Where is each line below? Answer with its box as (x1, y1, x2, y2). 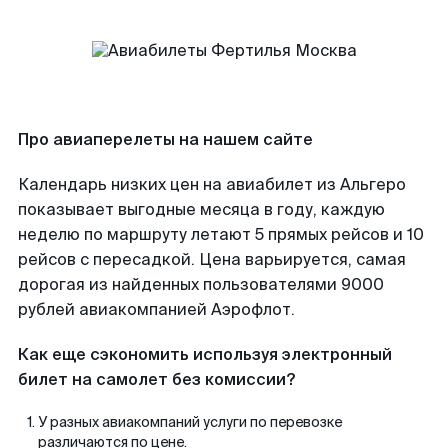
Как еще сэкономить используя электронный (18, 344, 392, 365)
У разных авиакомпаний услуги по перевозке (38, 413, 342, 431)
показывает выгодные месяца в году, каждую (18, 199, 385, 220)
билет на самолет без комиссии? (18, 369, 295, 390)
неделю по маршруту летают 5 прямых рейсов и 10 (18, 224, 424, 245)
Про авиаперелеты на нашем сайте (18, 129, 313, 150)
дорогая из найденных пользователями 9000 (18, 274, 384, 295)
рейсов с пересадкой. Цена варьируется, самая (18, 249, 406, 270)
